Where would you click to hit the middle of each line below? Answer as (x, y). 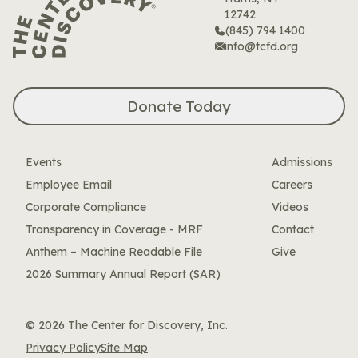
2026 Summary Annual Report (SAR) (123, 274)
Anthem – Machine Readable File (114, 252)
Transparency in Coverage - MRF (114, 229)
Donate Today (179, 106)
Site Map (124, 348)
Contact (293, 229)
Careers (292, 185)
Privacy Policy (63, 348)
